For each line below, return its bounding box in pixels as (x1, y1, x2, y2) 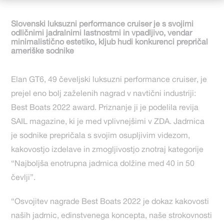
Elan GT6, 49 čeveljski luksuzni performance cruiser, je (11, 76, 207, 84)
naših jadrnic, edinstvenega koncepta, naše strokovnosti (11, 212, 212, 220)
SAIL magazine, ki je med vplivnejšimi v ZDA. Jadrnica (11, 118, 205, 126)
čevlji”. (11, 174, 36, 182)
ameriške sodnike (11, 47, 74, 56)
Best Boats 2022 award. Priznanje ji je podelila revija (11, 104, 199, 112)
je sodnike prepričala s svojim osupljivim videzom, (11, 132, 190, 140)
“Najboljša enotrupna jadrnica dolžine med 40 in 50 (11, 160, 195, 168)
